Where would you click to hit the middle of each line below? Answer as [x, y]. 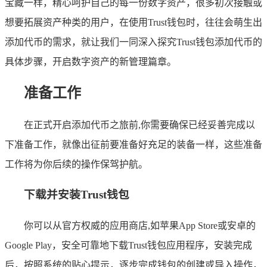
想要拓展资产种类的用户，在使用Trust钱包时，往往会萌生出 [133, 22]
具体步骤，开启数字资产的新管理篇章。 [91, 61]
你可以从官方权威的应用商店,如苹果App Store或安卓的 [140, 226]
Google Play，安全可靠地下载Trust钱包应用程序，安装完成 [128, 246]
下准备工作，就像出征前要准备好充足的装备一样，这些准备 [133, 144]
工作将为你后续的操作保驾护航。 [76, 164]
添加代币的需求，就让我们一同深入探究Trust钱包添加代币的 [133, 42]
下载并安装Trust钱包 [77, 195]
